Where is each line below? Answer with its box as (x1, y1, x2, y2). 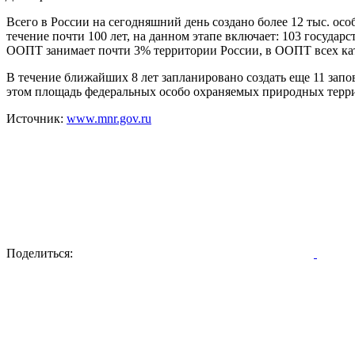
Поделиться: (6, 246, 73, 261)
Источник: (6, 112, 67, 126)
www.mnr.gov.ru (67, 112, 151, 126)
